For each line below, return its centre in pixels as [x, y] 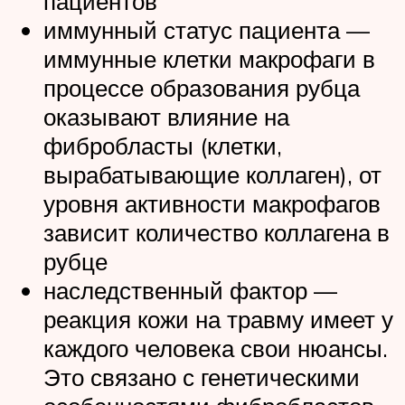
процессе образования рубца [202, 88]
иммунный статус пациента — [207, 30]
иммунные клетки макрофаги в [209, 59]
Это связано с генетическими [202, 377]
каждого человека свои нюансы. [216, 348]
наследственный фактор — [190, 291]
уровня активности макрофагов [212, 204]
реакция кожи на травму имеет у [218, 320]
